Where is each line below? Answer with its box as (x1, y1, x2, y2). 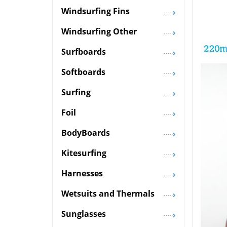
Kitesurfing (61, 147, 106, 159)
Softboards (61, 66, 105, 78)
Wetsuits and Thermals (61, 188, 155, 200)
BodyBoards (61, 127, 110, 139)
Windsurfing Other (61, 26, 137, 37)
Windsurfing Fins (61, 6, 130, 17)
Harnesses (61, 168, 103, 179)
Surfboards (61, 46, 106, 58)
